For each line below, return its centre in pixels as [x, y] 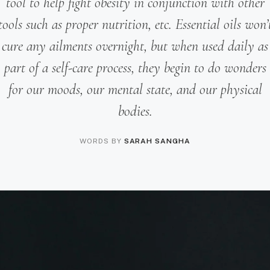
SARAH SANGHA [157, 141]
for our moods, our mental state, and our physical [135, 89]
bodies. [135, 111]
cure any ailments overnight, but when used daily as [135, 46]
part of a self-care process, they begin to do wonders [135, 67]
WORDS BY [102, 141]
